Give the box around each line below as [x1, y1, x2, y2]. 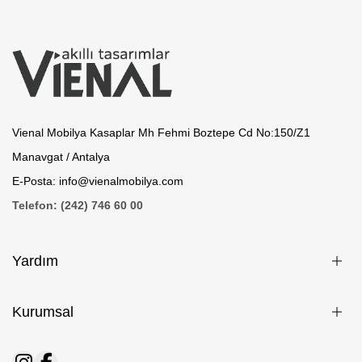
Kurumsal [12, 304, 74, 321]
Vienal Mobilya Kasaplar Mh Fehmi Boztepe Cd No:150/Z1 [12, 126, 310, 140]
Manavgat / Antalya [12, 150, 110, 164]
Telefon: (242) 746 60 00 [12, 199, 143, 213]
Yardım [12, 253, 58, 270]
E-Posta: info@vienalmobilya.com [12, 175, 183, 188]
